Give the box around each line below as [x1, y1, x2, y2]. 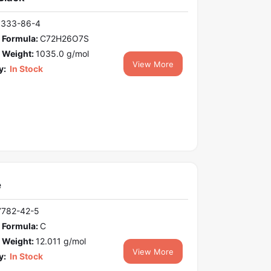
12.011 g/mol [35, 236, 86, 247]
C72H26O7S [39, 33, 89, 44]
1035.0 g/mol [35, 48, 89, 59]
